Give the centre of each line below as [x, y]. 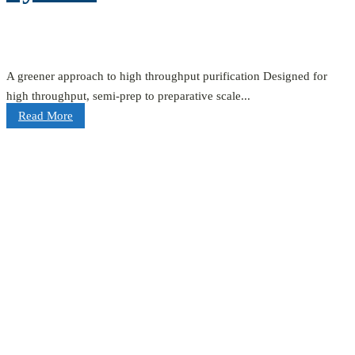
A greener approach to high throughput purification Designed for [167, 76]
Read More [46, 116]
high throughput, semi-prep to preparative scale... [128, 96]
